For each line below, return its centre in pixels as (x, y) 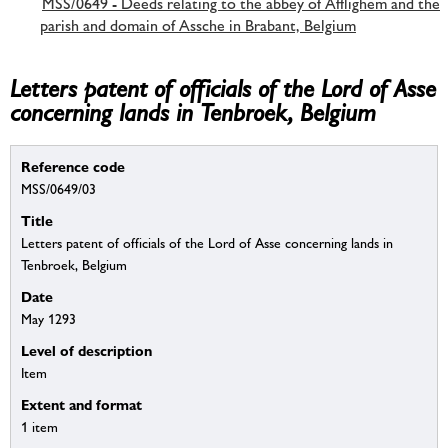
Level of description (86, 351)
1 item (39, 427)
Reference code (73, 167)
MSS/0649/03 (58, 189)
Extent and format (81, 405)
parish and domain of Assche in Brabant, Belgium (198, 25)
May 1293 (48, 319)
